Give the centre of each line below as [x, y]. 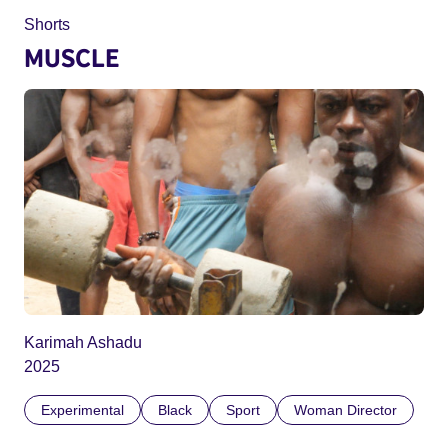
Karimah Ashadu [83, 342]
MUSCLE [72, 57]
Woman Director [345, 409]
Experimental [82, 409]
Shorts [47, 25]
